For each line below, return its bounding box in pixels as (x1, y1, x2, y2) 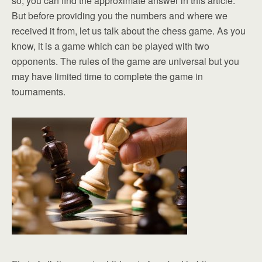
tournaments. (12, 85, 65, 98)
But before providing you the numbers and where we (12, 9, 227, 22)
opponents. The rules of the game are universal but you (12, 54, 239, 68)
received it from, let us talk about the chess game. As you (12, 24, 246, 37)
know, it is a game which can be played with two (12, 39, 209, 53)
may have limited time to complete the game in (12, 70, 203, 83)
